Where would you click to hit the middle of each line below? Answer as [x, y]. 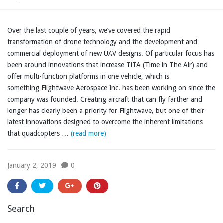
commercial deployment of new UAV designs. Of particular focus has [111, 54]
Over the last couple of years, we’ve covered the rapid [89, 31]
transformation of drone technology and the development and [102, 42]
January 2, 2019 [32, 166]
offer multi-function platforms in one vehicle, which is [88, 76]
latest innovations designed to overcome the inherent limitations [105, 122]
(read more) [88, 134]
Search [21, 209]
